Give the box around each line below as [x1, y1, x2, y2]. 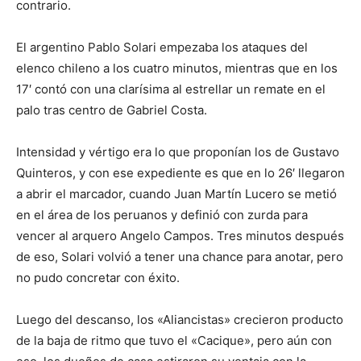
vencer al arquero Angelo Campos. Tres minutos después [16, 228, 344, 243]
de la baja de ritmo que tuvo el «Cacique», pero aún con [16, 333, 332, 348]
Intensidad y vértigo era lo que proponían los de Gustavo [16, 144, 339, 160]
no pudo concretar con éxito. [16, 270, 180, 285]
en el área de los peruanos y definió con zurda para [16, 207, 308, 222]
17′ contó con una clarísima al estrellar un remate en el [16, 81, 326, 97]
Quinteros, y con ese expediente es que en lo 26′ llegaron [16, 165, 345, 180]
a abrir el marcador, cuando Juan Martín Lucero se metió [16, 186, 337, 201]
